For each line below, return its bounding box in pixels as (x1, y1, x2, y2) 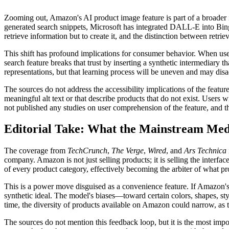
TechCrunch (67, 146, 107, 155)
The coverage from (4, 146, 67, 155)
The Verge (111, 146, 144, 155)
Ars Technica (184, 146, 226, 155)
